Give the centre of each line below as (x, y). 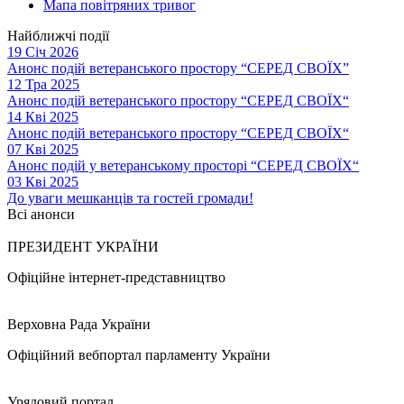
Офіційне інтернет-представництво (116, 277)
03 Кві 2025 (43, 182)
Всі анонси (41, 214)
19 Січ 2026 (43, 52)
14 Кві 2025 (43, 117)
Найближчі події (58, 36)
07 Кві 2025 (43, 149)
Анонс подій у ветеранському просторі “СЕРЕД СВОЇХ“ (183, 165)
